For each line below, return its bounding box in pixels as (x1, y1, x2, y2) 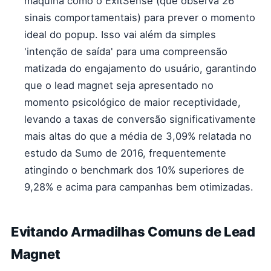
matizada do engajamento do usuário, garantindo (24, 62, 256, 74)
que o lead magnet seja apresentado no (24, 79, 214, 91)
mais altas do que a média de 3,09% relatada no (24, 130, 252, 142)
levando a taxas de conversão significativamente (24, 113, 256, 125)
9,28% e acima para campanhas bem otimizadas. (24, 181, 253, 193)
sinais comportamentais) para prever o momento (24, 11, 255, 24)
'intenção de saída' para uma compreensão (24, 45, 227, 57)
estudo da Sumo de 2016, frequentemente (24, 147, 226, 159)
